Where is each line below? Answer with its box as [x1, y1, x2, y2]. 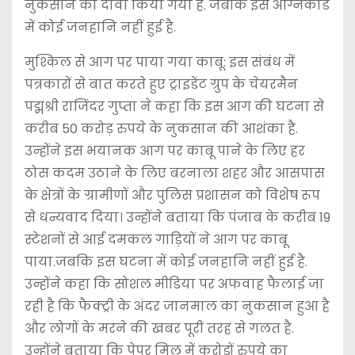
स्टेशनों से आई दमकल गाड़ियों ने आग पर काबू [25, 230, 288, 249]
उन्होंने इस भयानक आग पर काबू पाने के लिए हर [25, 141, 305, 160]
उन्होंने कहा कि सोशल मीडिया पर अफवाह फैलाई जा [25, 274, 324, 293]
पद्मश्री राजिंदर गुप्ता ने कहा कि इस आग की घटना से [25, 97, 324, 116]
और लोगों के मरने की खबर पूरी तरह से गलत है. [25, 319, 294, 338]
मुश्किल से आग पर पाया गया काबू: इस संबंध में [25, 52, 295, 71]
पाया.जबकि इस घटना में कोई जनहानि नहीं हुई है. [25, 252, 307, 271]
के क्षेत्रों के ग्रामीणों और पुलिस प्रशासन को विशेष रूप [25, 185, 320, 204]
